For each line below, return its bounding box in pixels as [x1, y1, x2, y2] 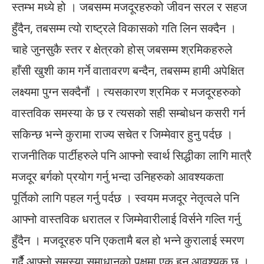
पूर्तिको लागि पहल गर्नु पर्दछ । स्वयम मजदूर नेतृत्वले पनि [12, 190, 239, 206]
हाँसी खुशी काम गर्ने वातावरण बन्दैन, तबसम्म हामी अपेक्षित [12, 62, 244, 79]
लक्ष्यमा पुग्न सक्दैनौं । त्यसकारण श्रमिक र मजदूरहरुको [12, 84, 241, 100]
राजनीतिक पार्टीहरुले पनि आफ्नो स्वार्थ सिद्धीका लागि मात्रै [12, 147, 252, 164]
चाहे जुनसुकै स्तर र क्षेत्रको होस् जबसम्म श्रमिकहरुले [12, 41, 232, 58]
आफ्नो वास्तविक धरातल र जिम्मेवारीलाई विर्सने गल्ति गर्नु [12, 211, 240, 227]
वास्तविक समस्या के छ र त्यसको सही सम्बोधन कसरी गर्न [12, 105, 245, 121]
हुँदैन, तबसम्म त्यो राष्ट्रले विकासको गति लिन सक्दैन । [12, 20, 236, 37]
